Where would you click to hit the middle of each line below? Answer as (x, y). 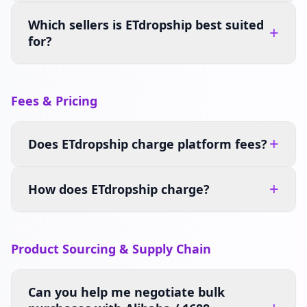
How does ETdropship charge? (119, 189)
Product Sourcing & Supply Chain (111, 249)
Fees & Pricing (54, 101)
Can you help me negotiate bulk (126, 292)
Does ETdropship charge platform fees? (148, 144)
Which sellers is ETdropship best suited (146, 25)
